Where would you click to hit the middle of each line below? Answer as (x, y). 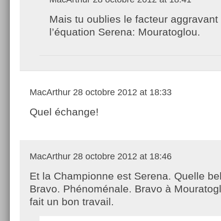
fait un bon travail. (72, 201)
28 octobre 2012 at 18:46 (121, 156)
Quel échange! (64, 111)
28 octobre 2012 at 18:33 (121, 92)
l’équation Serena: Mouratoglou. (125, 32)
